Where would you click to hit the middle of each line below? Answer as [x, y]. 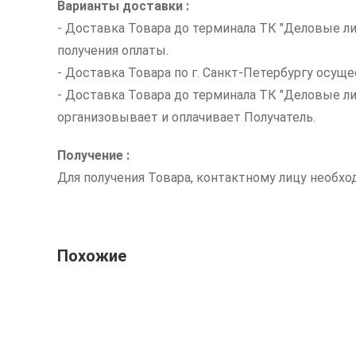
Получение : [93, 155]
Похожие [92, 255]
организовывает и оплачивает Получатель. [186, 117]
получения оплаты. [113, 50]
